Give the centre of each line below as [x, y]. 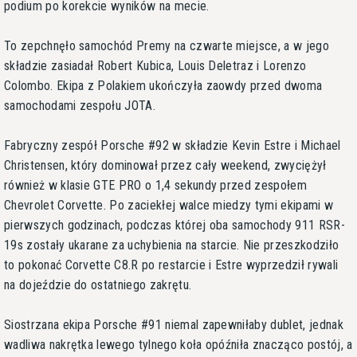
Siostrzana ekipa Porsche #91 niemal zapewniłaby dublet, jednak [174, 324]
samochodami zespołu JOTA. [80, 105]
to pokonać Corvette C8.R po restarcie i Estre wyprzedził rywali [171, 265]
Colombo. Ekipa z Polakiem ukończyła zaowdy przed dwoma [163, 85]
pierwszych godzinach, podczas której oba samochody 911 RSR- [175, 225]
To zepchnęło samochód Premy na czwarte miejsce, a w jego [167, 45]
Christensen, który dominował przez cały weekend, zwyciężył [165, 165]
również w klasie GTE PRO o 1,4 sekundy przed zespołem [155, 185]
